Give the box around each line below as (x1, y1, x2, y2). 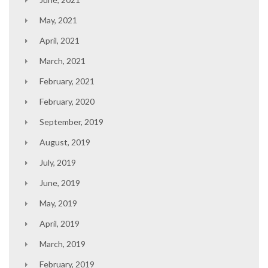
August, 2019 (39, 137, 90, 147)
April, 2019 (39, 218, 80, 229)
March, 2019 (39, 239, 86, 249)
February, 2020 (39, 96, 95, 106)
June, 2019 (39, 178, 80, 188)
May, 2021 (39, 15, 77, 25)
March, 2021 (39, 56, 86, 66)
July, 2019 (39, 157, 76, 167)
